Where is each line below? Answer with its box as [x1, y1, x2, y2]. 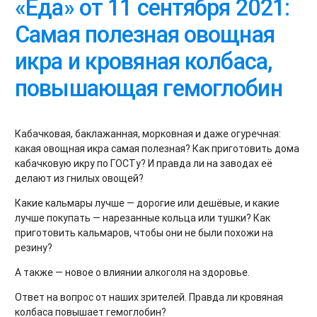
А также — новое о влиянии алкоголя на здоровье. [15, 266, 250, 279]
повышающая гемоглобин [15, 74, 282, 103]
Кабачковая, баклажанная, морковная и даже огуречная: [15, 127, 281, 141]
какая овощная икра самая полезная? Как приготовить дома [15, 142, 299, 156]
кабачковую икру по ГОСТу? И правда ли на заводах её [15, 157, 272, 171]
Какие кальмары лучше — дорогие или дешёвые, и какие [15, 197, 279, 210]
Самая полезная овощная [15, 21, 275, 49]
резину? [15, 241, 52, 255]
